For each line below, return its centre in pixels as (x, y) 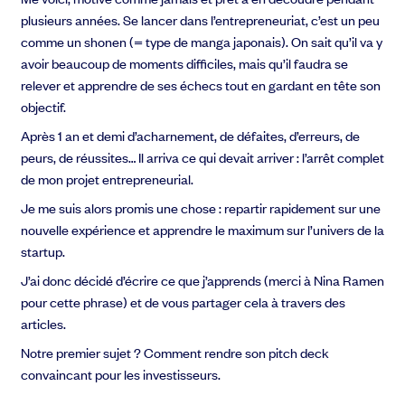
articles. (45, 324)
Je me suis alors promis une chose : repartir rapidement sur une (201, 208)
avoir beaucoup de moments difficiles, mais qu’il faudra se (185, 63)
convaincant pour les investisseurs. (121, 374)
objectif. (45, 107)
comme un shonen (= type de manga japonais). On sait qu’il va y (202, 42)
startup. (45, 251)
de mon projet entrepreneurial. (109, 179)
